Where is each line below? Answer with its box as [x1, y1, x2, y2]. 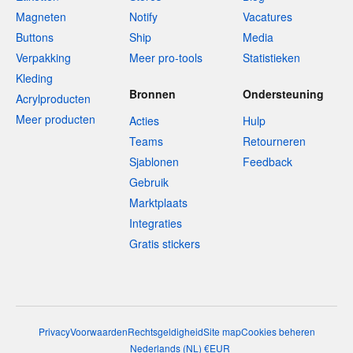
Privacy [38, 325, 70, 339]
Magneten [16, 9, 66, 25]
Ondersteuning [243, 86, 324, 102]
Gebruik [129, 174, 169, 191]
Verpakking [16, 50, 71, 66]
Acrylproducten [16, 91, 91, 107]
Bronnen [129, 86, 176, 102]
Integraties [129, 215, 182, 232]
